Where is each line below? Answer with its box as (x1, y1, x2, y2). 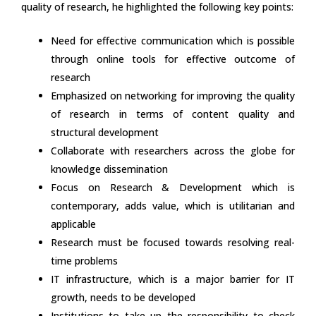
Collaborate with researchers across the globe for (51, 143, 295, 157)
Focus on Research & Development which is (51, 180, 295, 194)
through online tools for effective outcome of (51, 51, 295, 66)
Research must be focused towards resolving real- (51, 235, 295, 249)
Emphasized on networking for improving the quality (51, 88, 295, 102)
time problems (51, 253, 118, 267)
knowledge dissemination (51, 162, 168, 176)
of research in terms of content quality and (51, 107, 295, 121)
